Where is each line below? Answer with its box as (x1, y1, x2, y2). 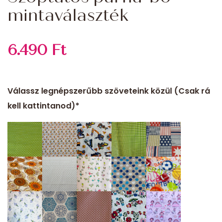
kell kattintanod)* (7, 100, 79, 111)
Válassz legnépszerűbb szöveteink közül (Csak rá (7, 85, 210, 97)
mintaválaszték (7, 4, 128, 25)
